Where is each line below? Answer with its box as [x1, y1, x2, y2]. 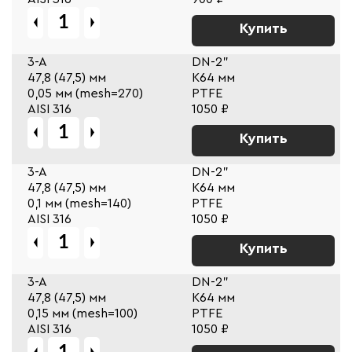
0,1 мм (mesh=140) [27, 196, 131, 210]
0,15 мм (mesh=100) [27, 306, 137, 320]
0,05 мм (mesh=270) [27, 86, 143, 100]
